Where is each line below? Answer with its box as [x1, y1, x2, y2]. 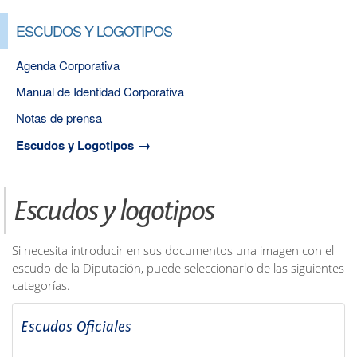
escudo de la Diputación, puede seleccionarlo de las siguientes [12, 260, 344, 277]
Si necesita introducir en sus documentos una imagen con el [12, 242, 334, 260]
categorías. [12, 277, 70, 295]
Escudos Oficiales [21, 318, 131, 336]
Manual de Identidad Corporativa [16, 83, 184, 100]
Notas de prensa [16, 109, 102, 127]
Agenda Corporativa [16, 57, 120, 74]
